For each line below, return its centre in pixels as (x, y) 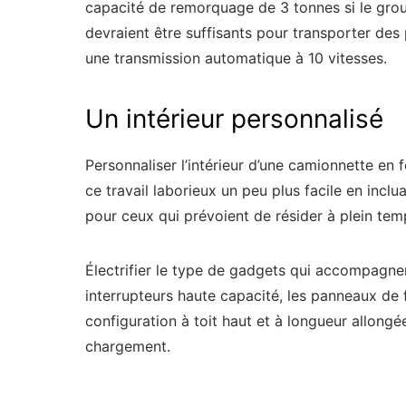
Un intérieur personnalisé (234, 119)
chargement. (128, 347)
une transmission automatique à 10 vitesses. (236, 58)
